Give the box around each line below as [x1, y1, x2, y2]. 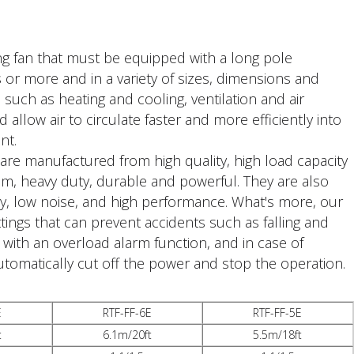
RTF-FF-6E [102, 305, 152, 320]
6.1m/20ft [102, 327, 152, 342]
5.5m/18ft [253, 327, 303, 342]
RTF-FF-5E [253, 305, 303, 320]
